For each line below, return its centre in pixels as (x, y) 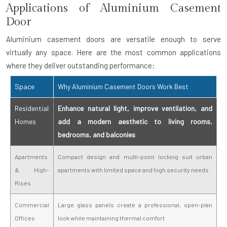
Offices (25, 218)
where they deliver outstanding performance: (81, 65)
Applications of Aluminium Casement (113, 8)
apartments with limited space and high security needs (133, 169)
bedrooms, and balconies (97, 134)
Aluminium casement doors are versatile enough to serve (113, 39)
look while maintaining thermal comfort (111, 218)
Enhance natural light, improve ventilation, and (135, 108)
